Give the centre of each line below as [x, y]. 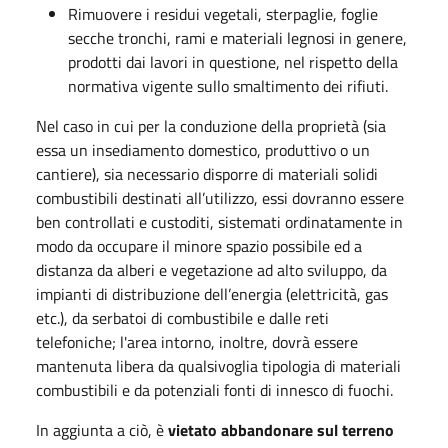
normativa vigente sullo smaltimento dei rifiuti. [228, 85]
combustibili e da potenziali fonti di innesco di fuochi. [214, 389]
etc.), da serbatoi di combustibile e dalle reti [182, 317]
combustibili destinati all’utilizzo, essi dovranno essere [220, 197]
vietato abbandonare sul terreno [281, 429]
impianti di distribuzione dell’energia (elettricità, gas [212, 293]
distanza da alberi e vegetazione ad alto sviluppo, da [211, 269]
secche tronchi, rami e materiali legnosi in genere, [237, 37]
